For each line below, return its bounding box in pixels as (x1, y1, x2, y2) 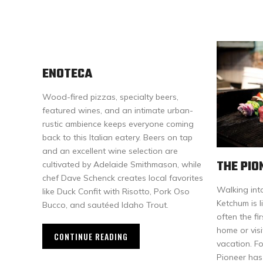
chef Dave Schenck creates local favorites (42, 172, 203, 183)
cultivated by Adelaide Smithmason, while (42, 159, 201, 170)
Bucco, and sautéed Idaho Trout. (42, 199, 168, 210)
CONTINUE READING (54, 230, 128, 242)
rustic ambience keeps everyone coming (42, 118, 194, 129)
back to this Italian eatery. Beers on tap (42, 131, 193, 143)
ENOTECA (42, 63, 92, 84)
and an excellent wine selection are (42, 145, 178, 156)
